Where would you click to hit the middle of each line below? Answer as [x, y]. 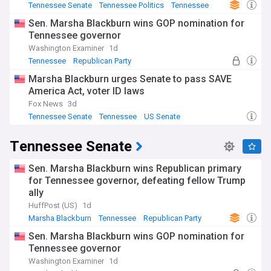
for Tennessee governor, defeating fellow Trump [137, 181]
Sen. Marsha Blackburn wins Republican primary [135, 169]
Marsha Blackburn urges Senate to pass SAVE [130, 79]
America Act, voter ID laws [87, 91]
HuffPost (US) [53, 206]
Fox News [46, 104]
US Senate [162, 117]
